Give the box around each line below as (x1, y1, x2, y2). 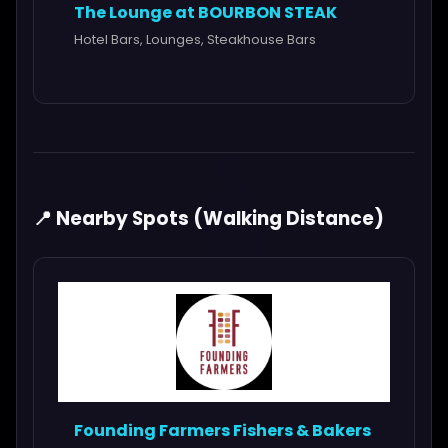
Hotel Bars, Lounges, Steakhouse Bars (74, 31, 316, 49)
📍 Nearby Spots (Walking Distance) (33, 204, 384, 232)
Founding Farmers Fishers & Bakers (74, 418, 371, 442)
